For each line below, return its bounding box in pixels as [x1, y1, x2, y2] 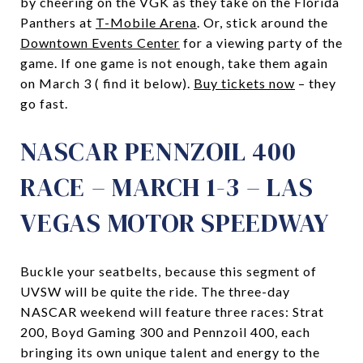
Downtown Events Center [20, 34, 180, 50]
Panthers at [20, 14, 96, 30]
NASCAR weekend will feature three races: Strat [20, 303, 324, 319]
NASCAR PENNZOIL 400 [20, 133, 297, 169]
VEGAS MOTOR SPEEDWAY [20, 204, 330, 241]
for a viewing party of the [180, 34, 343, 50]
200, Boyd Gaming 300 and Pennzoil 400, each [20, 323, 310, 340]
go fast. [20, 95, 68, 111]
